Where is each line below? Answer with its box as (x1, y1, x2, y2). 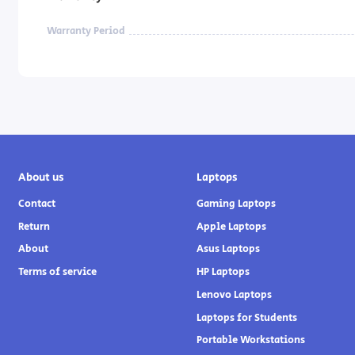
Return (17, 219, 50, 235)
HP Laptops (196, 265, 250, 281)
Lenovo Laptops (196, 287, 272, 303)
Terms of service (17, 265, 97, 281)
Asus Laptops (196, 242, 260, 258)
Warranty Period (47, 24, 126, 40)
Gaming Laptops (196, 197, 276, 212)
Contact (17, 197, 55, 212)
